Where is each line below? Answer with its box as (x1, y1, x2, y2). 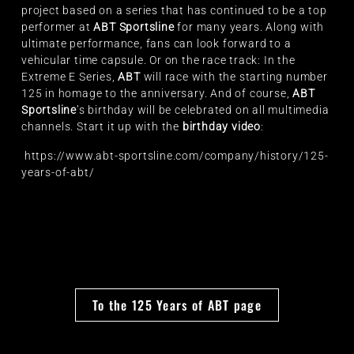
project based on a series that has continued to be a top (21, 3, 327, 17)
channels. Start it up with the (21, 119, 183, 133)
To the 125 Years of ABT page (92, 295, 262, 314)
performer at (21, 20, 94, 33)
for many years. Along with (174, 20, 325, 33)
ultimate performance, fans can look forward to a (21, 36, 292, 50)
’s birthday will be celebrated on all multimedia (77, 103, 330, 116)
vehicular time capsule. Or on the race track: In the (21, 53, 296, 66)
